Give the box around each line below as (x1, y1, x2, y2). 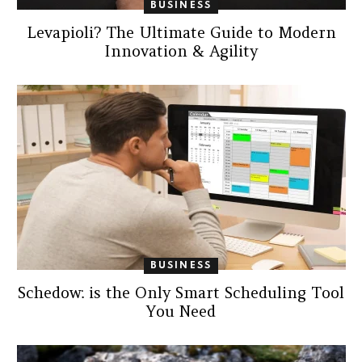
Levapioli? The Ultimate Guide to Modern (26, 23, 336, 43)
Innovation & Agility (104, 41, 258, 61)
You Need (146, 301, 216, 322)
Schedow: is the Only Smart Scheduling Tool (18, 283, 344, 303)
